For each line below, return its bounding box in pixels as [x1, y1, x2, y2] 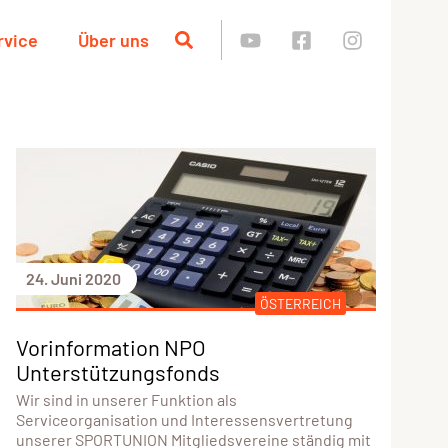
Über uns [78, 29, 149, 51]
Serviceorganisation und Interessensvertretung [15, 409, 353, 429]
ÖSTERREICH [259, 294, 341, 312]
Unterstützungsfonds [15, 358, 220, 385]
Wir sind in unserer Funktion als [15, 389, 237, 409]
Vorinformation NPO [15, 333, 206, 360]
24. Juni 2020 [25, 268, 121, 288]
